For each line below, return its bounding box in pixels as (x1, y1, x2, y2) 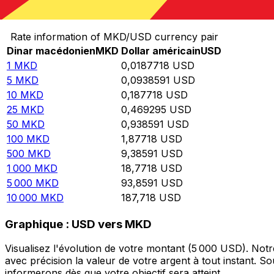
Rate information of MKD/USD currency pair (10, 31, 218, 43)
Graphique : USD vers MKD (5, 217, 152, 231)
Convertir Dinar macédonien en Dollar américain (5, 5, 240, 18)
